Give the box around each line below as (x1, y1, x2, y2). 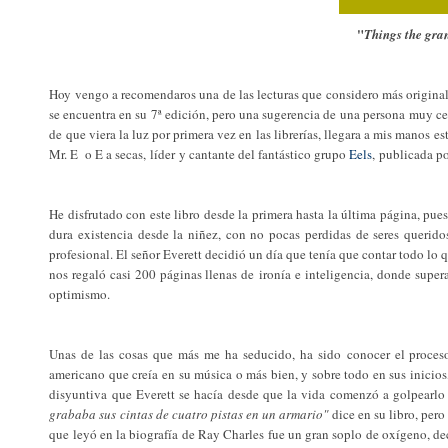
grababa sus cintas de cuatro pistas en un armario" (49, 404, 333, 423)
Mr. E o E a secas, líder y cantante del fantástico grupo (49, 144, 350, 163)
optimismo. (49, 284, 111, 303)
